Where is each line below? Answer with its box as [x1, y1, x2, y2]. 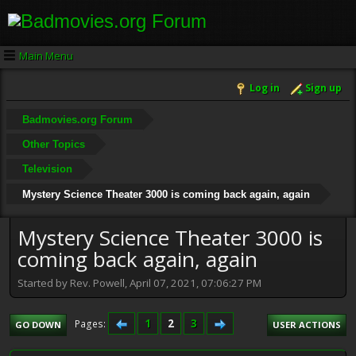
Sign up [305, 81, 342, 95]
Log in [250, 81, 280, 95]
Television [21, 163, 72, 176]
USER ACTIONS [273, 318, 341, 331]
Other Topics [21, 137, 85, 150]
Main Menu [19, 48, 73, 63]
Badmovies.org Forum [21, 113, 133, 126]
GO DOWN [15, 318, 61, 331]
